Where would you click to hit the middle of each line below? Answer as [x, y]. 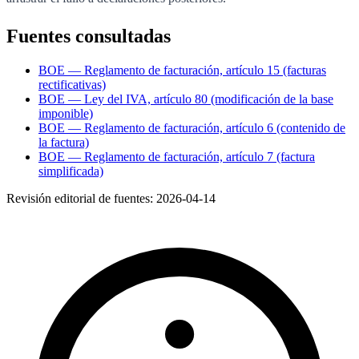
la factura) [64, 143]
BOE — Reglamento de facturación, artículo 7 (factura [177, 157]
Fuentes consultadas [89, 36]
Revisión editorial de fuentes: [81, 199]
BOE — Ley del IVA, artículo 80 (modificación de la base [186, 99]
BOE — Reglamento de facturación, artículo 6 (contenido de [192, 128]
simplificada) [71, 171]
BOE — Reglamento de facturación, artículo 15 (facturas [182, 71]
